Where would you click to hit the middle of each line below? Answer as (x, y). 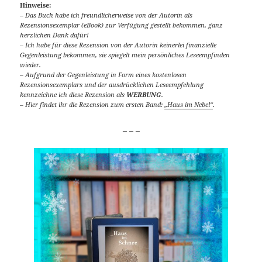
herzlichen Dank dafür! (55, 35)
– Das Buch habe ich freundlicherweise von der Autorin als (106, 15)
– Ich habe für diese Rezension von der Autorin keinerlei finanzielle (118, 45)
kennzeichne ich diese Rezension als (73, 95)
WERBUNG (144, 95)
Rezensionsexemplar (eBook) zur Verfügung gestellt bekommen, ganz (122, 25)
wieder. (31, 65)
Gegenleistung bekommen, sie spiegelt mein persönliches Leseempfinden (125, 55)
